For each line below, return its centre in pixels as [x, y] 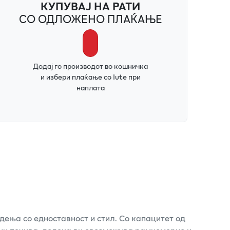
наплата [90, 87]
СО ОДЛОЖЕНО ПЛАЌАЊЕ [90, 19]
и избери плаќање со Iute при [90, 76]
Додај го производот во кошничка [91, 66]
